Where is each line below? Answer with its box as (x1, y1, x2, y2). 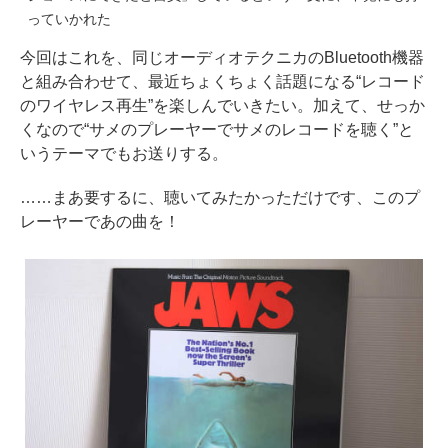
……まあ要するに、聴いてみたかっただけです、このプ (20, 188, 420, 206)
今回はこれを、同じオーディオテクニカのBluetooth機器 (20, 48, 424, 66)
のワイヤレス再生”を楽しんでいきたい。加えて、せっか (20, 96, 425, 114)
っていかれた (27, 10, 111, 27)
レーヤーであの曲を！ (20, 212, 180, 230)
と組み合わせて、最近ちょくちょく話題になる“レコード (20, 72, 425, 90)
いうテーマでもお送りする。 (20, 144, 228, 162)
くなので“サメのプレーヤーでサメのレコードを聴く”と (20, 120, 414, 138)
